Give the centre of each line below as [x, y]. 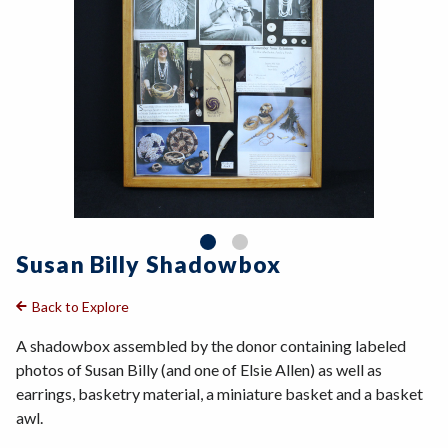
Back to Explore [80, 306]
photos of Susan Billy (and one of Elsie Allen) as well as [199, 370]
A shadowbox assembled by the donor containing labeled [211, 346]
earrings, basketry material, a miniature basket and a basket [219, 394]
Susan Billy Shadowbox [148, 264]
